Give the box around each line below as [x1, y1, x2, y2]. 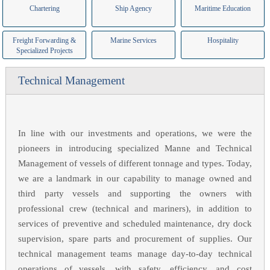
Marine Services [110, 36, 157, 45]
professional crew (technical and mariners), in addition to [17, 204, 253, 213]
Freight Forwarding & [13, 36, 77, 45]
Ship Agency [115, 4, 152, 13]
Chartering [29, 4, 60, 13]
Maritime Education [195, 4, 251, 13]
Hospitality [207, 36, 239, 45]
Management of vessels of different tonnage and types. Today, [17, 159, 253, 168]
